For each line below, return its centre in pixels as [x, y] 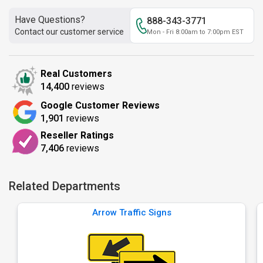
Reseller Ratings [77, 135]
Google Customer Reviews [100, 105]
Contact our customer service [69, 32]
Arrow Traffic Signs [131, 213]
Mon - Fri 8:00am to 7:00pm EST [195, 32]
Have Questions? [50, 20]
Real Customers [76, 74]
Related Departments [65, 186]
